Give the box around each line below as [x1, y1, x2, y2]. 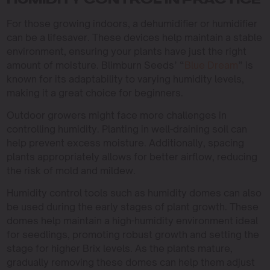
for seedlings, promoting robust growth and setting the [6, 228, 259, 240]
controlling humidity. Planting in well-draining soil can [6, 123, 247, 135]
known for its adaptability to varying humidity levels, [6, 73, 244, 85]
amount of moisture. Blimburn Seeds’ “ [6, 59, 184, 71]
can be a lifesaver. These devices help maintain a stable [6, 31, 262, 43]
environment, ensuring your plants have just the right [6, 45, 246, 57]
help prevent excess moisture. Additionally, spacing [6, 137, 244, 149]
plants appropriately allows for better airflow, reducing [6, 151, 257, 163]
